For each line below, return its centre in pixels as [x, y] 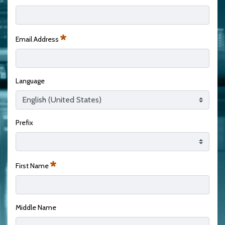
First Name [33, 165]
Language [30, 81]
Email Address [38, 39]
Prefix [24, 122]
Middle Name [36, 207]
